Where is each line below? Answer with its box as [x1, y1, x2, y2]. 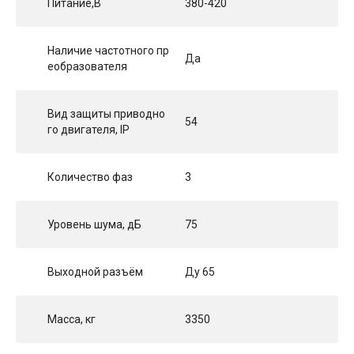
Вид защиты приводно [47, 107, 165, 121]
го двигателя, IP [47, 123, 130, 137]
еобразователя [47, 60, 127, 73]
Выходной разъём [47, 265, 143, 279]
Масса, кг [47, 313, 96, 326]
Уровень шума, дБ [47, 218, 141, 232]
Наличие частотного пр [47, 44, 169, 58]
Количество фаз [47, 171, 133, 184]
